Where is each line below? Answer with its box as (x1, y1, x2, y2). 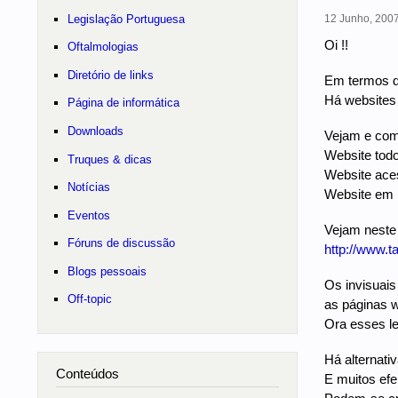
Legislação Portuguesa (67, 12, 185, 26)
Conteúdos (56, 366, 119, 382)
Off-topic (67, 292, 112, 306)
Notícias (67, 180, 110, 195)
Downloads (67, 123, 123, 138)
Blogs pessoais (67, 264, 147, 278)
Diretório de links (67, 68, 154, 82)
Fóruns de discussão (67, 236, 175, 251)
